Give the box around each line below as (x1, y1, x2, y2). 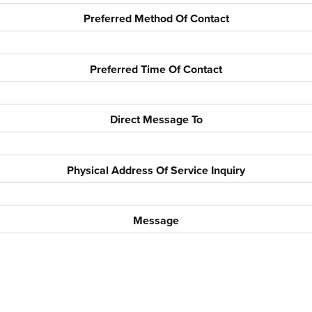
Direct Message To (109, 111, 203, 128)
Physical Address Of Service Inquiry (67, 162, 245, 178)
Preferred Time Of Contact (90, 61, 222, 77)
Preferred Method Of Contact (83, 10, 229, 27)
